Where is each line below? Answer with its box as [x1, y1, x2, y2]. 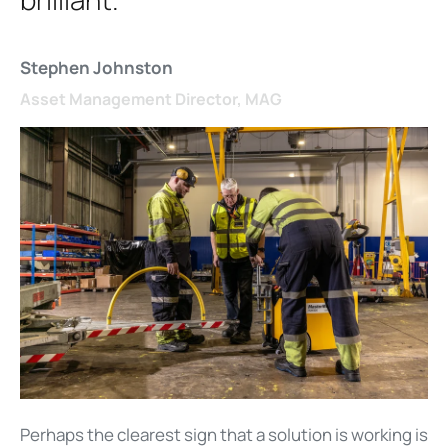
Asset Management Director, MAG [20, 88, 282, 111]
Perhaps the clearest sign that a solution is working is [20, 422, 428, 446]
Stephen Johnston [20, 56, 173, 80]
